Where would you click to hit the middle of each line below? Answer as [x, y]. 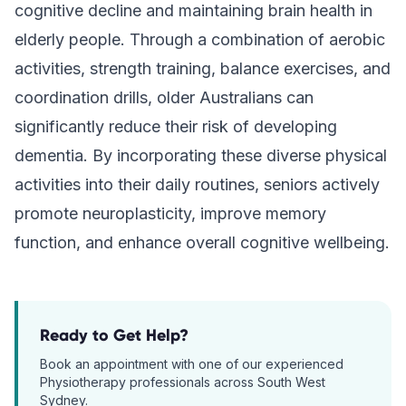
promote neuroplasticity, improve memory [170, 213]
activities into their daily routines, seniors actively [197, 184]
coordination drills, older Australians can [164, 97]
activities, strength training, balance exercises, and [203, 68]
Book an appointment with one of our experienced [192, 364]
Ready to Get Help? [114, 335]
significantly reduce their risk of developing [176, 126]
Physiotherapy [83, 382]
